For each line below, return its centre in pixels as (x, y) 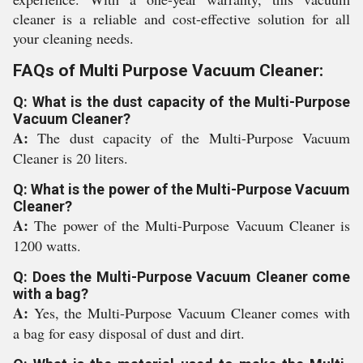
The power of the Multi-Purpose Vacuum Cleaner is (192, 225)
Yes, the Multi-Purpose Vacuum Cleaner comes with (192, 313)
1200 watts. (47, 246)
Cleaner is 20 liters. (70, 158)
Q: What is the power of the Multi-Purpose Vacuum (181, 189)
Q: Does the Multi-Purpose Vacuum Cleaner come (181, 277)
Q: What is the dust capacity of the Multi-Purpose (181, 102)
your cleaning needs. (73, 38)
